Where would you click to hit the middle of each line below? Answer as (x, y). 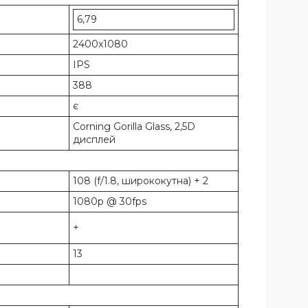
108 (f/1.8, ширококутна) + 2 (141, 181)
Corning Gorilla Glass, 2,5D (134, 127)
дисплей (94, 140)
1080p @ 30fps (110, 202)
